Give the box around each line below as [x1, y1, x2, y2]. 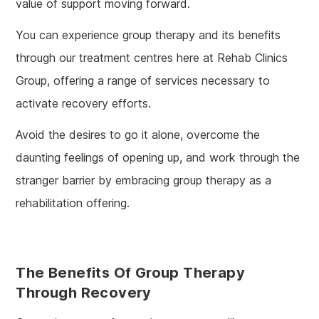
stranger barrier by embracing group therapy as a [16, 173, 272, 188]
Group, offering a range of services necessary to [16, 73, 271, 88]
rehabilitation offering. [16, 196, 130, 211]
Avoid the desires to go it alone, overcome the [16, 127, 261, 142]
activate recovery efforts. [16, 96, 152, 111]
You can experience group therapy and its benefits [16, 28, 281, 43]
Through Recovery [16, 284, 152, 302]
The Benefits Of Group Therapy [16, 264, 246, 282]
